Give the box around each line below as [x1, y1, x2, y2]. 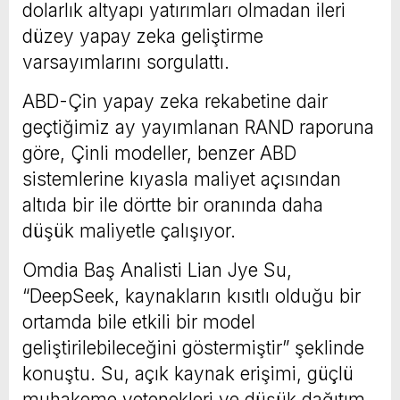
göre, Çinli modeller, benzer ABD [22, 141, 296, 164]
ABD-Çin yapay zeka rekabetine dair [22, 89, 328, 112]
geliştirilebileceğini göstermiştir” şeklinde [22, 336, 364, 359]
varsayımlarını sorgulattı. [22, 50, 229, 73]
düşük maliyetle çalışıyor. [22, 219, 236, 242]
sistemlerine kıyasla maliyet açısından [22, 167, 341, 190]
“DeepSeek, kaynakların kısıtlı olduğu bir [22, 284, 361, 307]
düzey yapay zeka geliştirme [22, 24, 263, 47]
